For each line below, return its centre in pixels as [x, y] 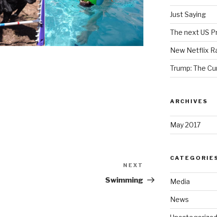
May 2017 [185, 125]
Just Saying [188, 15]
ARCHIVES [189, 101]
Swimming [124, 180]
